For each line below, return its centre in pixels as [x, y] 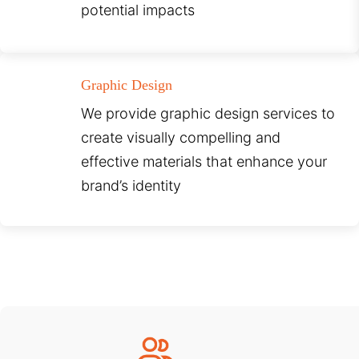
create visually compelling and [181, 138]
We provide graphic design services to [208, 114]
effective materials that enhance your [204, 162]
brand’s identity [131, 186]
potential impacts [138, 10]
